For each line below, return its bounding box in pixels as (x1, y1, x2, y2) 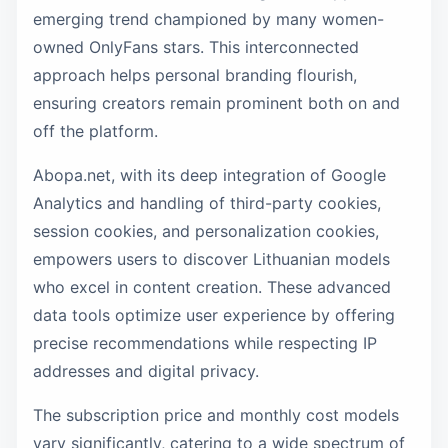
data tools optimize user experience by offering (33, 305, 395, 325)
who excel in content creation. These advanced (33, 277, 391, 297)
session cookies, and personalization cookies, (33, 221, 379, 241)
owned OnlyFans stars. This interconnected (33, 37, 359, 57)
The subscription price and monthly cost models (33, 405, 399, 425)
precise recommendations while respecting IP (33, 333, 377, 353)
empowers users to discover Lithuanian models (33, 249, 390, 269)
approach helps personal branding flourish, (33, 65, 357, 85)
